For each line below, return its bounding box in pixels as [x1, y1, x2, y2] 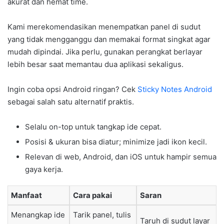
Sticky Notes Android [137, 84, 212, 94]
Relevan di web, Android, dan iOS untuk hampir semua [25, 152, 216, 162]
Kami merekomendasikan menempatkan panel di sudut [7, 22, 200, 32]
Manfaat [11, 190, 42, 200]
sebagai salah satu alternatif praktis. [7, 97, 134, 107]
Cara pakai [73, 190, 112, 200]
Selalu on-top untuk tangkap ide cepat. [25, 122, 161, 132]
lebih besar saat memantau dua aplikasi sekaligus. [7, 59, 183, 69]
